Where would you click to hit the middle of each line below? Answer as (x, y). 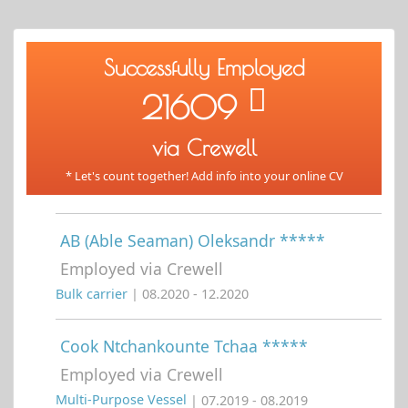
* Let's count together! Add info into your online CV (204, 175)
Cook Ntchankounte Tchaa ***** (184, 347)
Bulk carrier (93, 294)
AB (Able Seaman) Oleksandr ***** (193, 240)
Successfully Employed (204, 67)
